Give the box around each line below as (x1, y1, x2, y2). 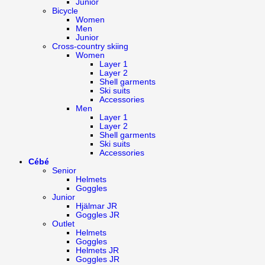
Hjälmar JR (76, 201, 117, 211)
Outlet (52, 219, 75, 228)
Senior (52, 166, 76, 175)
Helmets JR (76, 245, 119, 255)
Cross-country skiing (52, 41, 128, 51)
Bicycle (52, 6, 78, 15)
